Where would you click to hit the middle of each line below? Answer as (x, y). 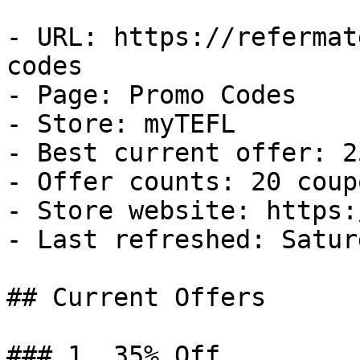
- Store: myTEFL (121, 124)
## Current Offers (136, 297)
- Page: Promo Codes (151, 95)
